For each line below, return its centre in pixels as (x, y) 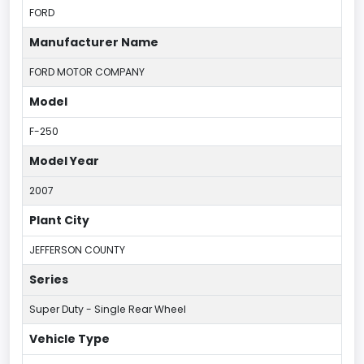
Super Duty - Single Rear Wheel (108, 310)
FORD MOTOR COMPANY (87, 72)
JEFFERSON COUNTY (77, 250)
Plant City (59, 221)
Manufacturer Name (94, 43)
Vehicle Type (69, 339)
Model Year (64, 161)
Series (49, 280)
